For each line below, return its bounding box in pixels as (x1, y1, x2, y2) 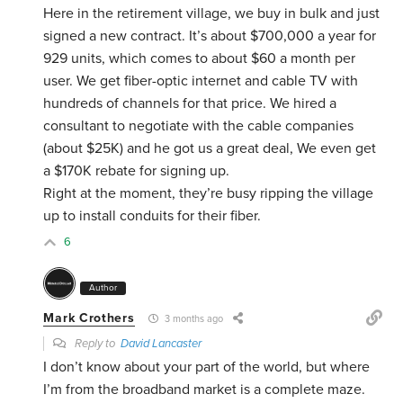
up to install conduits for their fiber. (43, 207, 262, 226)
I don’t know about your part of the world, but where (43, 358, 371, 377)
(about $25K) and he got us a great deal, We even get (43, 139, 377, 158)
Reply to (72, 336, 121, 352)
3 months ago (161, 313, 223, 326)
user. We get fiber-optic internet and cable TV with (43, 72, 359, 91)
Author (89, 282, 118, 294)
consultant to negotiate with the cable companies (43, 117, 354, 136)
